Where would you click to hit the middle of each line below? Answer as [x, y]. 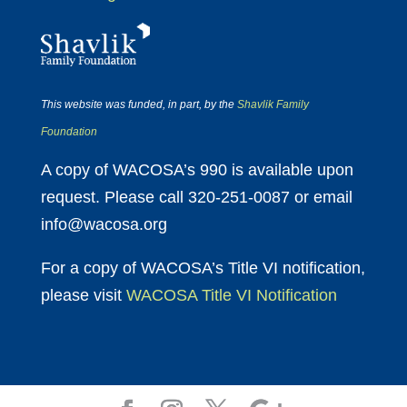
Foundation [69, 132]
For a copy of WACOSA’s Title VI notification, [203, 268]
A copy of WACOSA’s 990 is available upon [197, 170]
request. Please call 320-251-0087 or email [196, 198]
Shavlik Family [273, 105]
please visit [83, 296]
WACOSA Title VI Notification [231, 296]
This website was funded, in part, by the [139, 105]
